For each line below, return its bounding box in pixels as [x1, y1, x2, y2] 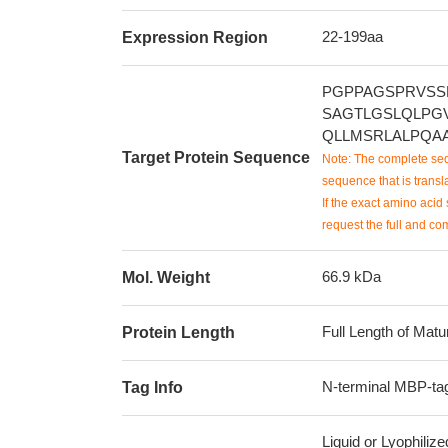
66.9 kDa [322, 268, 381, 285]
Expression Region [122, 29, 268, 46]
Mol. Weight [122, 269, 210, 286]
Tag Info [122, 379, 183, 396]
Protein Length [122, 324, 235, 341]
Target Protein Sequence [122, 149, 310, 166]
